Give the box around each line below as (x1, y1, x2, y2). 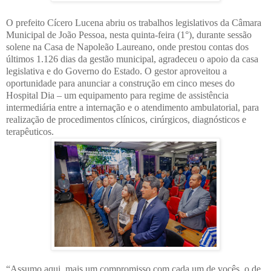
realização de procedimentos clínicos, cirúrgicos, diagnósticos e (6, 114, 246, 125)
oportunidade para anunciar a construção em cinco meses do (6, 77, 235, 88)
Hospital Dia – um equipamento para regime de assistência (6, 90, 229, 100)
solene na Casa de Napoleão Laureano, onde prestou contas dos (6, 41, 249, 52)
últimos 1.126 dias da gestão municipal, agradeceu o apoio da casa (6, 53, 258, 64)
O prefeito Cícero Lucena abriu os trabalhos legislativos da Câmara (6, 17, 261, 28)
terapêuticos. (6, 126, 54, 137)
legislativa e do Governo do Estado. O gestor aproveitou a (6, 65, 227, 76)
